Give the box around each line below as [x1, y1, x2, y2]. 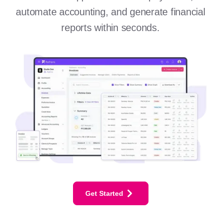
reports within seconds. [61, 22, 160, 33]
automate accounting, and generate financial [16, 6, 205, 17]
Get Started [85, 189, 123, 197]
